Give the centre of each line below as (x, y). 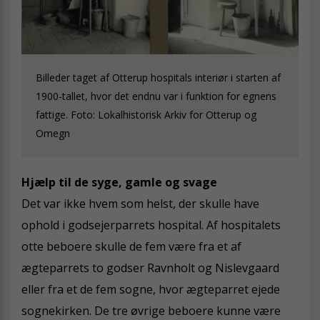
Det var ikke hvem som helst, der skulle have (140, 204)
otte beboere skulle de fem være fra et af (131, 247)
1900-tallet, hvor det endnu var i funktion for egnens (156, 96)
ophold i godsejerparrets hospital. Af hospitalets (151, 225)
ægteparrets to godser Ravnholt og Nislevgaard (150, 268)
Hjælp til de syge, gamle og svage (119, 182)
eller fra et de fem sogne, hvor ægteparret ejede (151, 290)
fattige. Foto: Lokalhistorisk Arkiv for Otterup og (146, 115)
